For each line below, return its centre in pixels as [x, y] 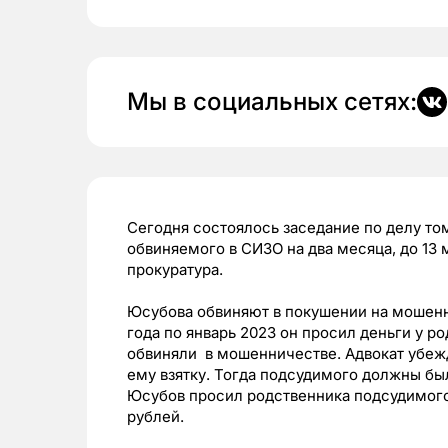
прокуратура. [175, 270]
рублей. [155, 417]
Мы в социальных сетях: [272, 102]
